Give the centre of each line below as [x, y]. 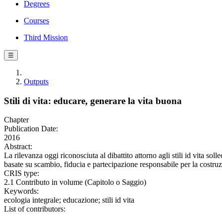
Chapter [16, 120]
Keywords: [21, 191]
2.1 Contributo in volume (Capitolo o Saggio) [75, 182]
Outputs [36, 82]
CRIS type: [22, 173]
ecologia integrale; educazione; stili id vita [69, 200]
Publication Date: [31, 129]
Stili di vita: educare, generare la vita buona [93, 101]
